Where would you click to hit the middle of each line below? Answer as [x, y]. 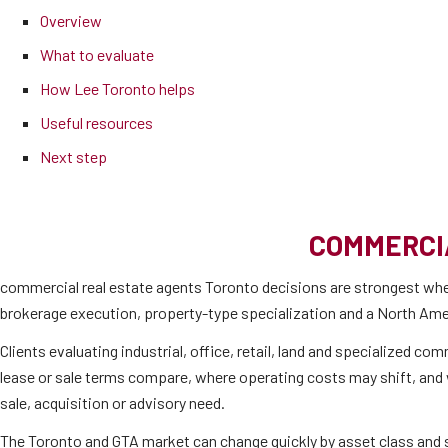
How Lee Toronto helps [117, 88]
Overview [71, 20]
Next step [73, 156]
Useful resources [96, 122]
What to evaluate [97, 54]
